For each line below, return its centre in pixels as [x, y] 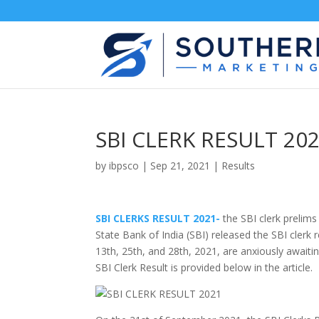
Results [239, 166]
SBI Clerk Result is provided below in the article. [204, 267]
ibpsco [124, 166]
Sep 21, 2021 [181, 166]
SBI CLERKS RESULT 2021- [158, 218]
